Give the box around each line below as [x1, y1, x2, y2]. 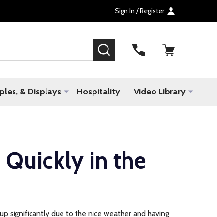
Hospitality [77, 86, 120, 97]
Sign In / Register [115, 6, 164, 15]
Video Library [134, 86, 186, 97]
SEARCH [109, 42, 139, 51]
